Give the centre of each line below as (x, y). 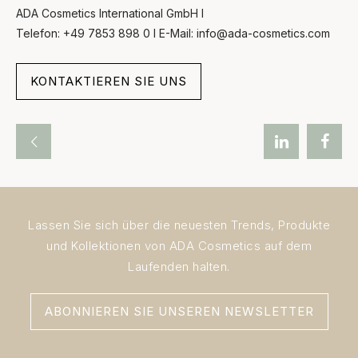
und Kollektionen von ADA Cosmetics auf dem (179, 245)
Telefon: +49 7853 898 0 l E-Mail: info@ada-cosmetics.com (173, 33)
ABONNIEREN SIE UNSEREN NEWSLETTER (179, 311)
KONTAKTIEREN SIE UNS (109, 81)
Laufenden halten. (179, 266)
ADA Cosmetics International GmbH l (110, 13)
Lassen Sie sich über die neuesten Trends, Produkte (179, 225)
